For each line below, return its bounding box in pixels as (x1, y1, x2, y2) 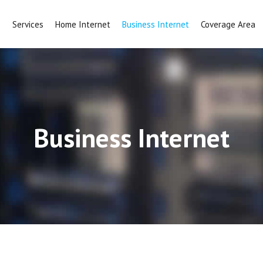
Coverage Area (201, 19, 255, 30)
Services (12, 19, 43, 30)
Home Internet (55, 19, 110, 30)
